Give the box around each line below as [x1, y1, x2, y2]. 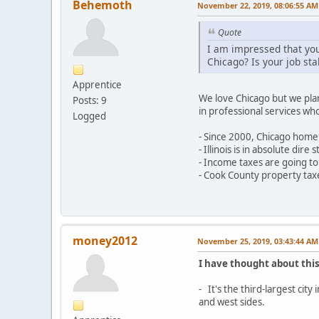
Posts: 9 [73, 93, 107, 107]
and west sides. [199, 295, 265, 308]
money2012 [73, 232, 137, 249]
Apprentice [73, 78, 122, 91]
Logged [73, 109, 106, 122]
